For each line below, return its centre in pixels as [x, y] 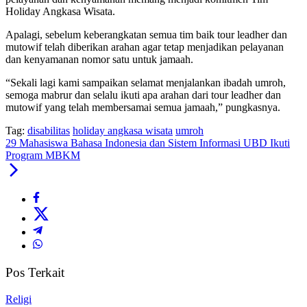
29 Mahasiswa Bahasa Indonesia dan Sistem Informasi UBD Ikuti [148, 143]
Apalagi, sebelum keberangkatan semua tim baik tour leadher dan [146, 35]
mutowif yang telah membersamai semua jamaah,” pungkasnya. [143, 108]
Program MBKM [43, 156]
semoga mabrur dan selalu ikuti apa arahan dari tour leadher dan [143, 95]
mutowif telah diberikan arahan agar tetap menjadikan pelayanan [145, 47]
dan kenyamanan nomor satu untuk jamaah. [99, 60]
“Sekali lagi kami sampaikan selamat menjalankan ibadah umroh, [146, 83]
